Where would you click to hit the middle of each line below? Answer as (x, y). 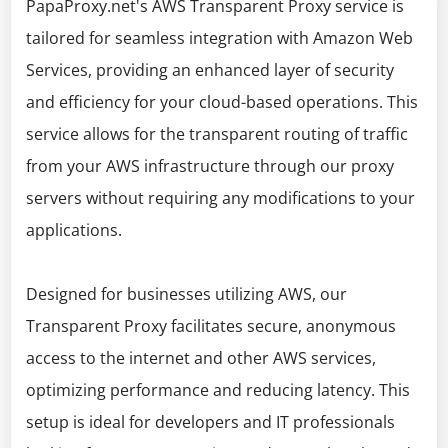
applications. (74, 230)
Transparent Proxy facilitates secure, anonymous (211, 326)
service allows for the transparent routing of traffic (217, 134)
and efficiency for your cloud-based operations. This (222, 102)
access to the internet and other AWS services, (201, 358)
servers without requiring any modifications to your (221, 198)
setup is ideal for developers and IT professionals (211, 422)
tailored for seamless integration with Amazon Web (220, 38)
